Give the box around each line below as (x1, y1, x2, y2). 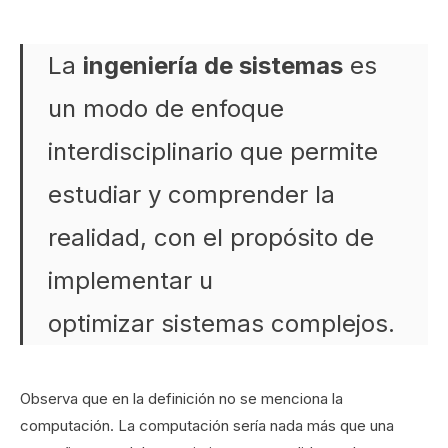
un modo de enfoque (48, 94, 284, 123)
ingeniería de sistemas (83, 51, 343, 80)
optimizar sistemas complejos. (48, 309, 395, 338)
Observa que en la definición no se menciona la (20, 389, 343, 408)
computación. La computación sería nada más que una (20, 416, 394, 435)
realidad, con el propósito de (48, 223, 374, 252)
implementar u (48, 266, 213, 295)
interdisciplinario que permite (48, 137, 378, 166)
